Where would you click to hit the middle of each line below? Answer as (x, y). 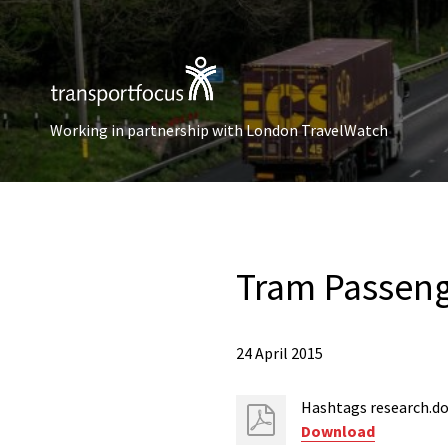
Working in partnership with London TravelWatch (219, 130)
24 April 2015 (279, 353)
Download (338, 431)
